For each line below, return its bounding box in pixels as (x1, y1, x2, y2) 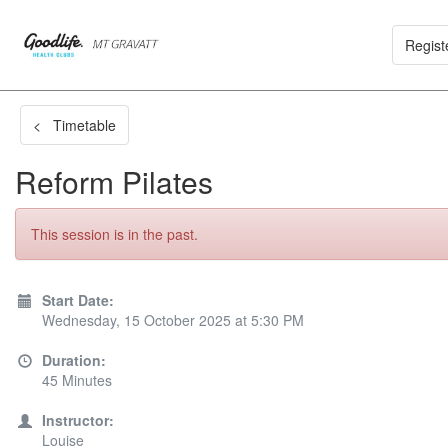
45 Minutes (42, 370, 112, 390)
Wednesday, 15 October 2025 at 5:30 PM (42, 310, 304, 330)
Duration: (42, 350, 106, 370)
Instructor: (42, 410, 114, 430)
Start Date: (42, 290, 114, 310)
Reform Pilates (15, 160, 213, 203)
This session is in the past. (31, 224, 198, 244)
